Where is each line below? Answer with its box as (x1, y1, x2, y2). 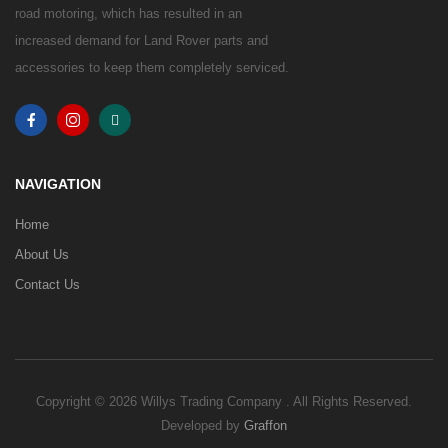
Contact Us (15, 277, 80, 293)
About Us (15, 247, 69, 263)
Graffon (244, 418, 287, 434)
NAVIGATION (15, 176, 101, 193)
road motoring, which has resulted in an (15, 6, 242, 22)
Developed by (161, 418, 244, 434)
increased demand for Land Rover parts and (15, 33, 268, 49)
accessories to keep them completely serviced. (15, 60, 289, 76)
